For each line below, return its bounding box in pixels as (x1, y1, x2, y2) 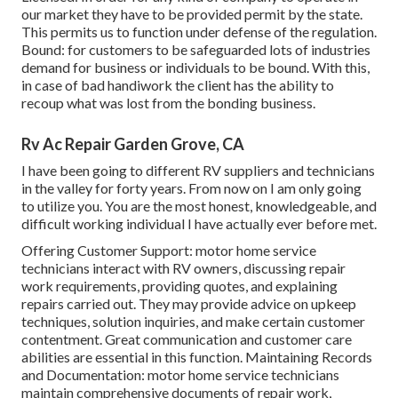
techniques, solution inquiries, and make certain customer (21, 313, 365, 330)
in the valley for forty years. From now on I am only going (21, 179, 362, 197)
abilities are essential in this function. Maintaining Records (21, 348, 372, 366)
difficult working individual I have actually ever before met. (21, 215, 377, 233)
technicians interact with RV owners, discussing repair (21, 259, 346, 277)
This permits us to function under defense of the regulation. (21, 23, 377, 41)
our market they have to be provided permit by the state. (21, 5, 362, 23)
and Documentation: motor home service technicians (21, 366, 339, 384)
